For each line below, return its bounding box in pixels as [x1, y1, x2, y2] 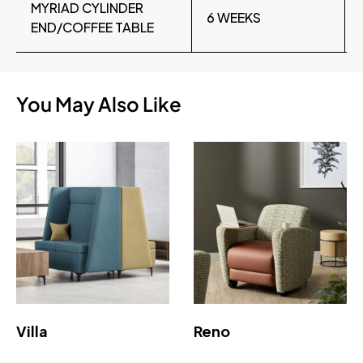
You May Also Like [16, 92, 181, 117]
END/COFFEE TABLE [31, 19, 154, 36]
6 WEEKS [207, 9, 261, 27]
